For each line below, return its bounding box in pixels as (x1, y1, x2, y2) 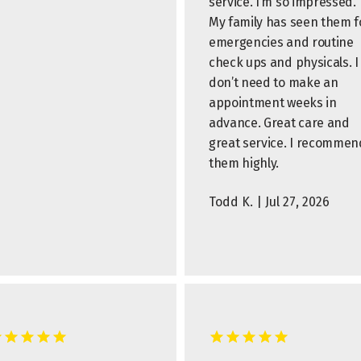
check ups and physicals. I (209, 55, 359, 70)
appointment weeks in (209, 95, 337, 110)
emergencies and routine (209, 35, 354, 50)
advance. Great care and (209, 115, 350, 131)
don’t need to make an (209, 75, 338, 90)
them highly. (209, 156, 280, 171)
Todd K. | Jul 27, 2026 (209, 194, 330, 210)
